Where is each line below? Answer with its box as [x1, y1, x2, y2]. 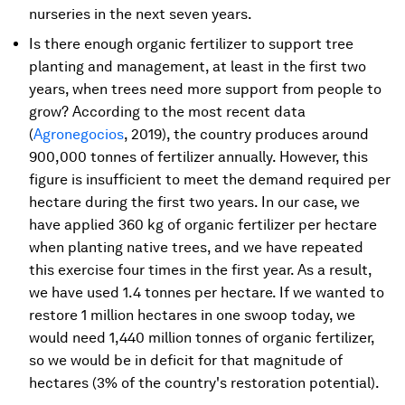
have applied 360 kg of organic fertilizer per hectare [29, 216, 377, 233]
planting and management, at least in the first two [29, 58, 366, 75]
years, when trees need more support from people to [29, 80, 381, 98]
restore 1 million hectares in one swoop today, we [29, 306, 355, 324]
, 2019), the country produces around [124, 126, 369, 143]
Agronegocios [33, 126, 124, 143]
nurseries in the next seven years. [29, 5, 252, 23]
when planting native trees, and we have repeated [29, 239, 363, 256]
